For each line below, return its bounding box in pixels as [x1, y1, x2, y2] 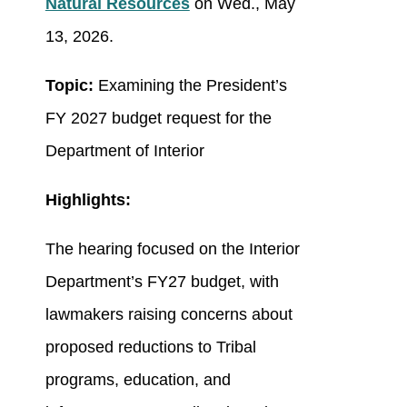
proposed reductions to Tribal [45, 338, 256, 357]
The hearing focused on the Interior [45, 240, 300, 259]
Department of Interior [45, 142, 204, 161]
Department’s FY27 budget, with [45, 273, 279, 292]
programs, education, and [45, 371, 231, 390]
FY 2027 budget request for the [45, 109, 272, 128]
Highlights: [45, 191, 131, 210]
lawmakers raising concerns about [45, 305, 293, 324]
